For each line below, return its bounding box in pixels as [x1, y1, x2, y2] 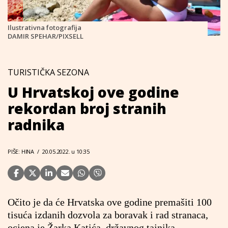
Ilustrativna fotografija [8, 23, 81, 32]
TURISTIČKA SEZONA [8, 67, 89, 78]
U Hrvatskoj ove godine [8, 82, 179, 102]
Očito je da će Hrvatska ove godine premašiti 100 [8, 196, 212, 208]
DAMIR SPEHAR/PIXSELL [8, 32, 83, 41]
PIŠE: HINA [8, 148, 34, 155]
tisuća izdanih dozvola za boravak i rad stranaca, [8, 209, 208, 220]
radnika [8, 115, 65, 134]
